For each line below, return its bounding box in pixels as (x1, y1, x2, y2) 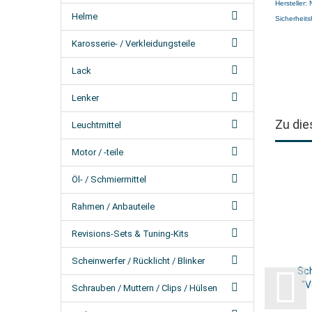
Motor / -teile (72, 147, 123, 157)
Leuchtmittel (72, 120, 121, 130)
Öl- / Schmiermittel (72, 174, 146, 185)
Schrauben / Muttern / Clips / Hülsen (72, 283, 217, 293)
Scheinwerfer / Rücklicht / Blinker (72, 256, 205, 266)
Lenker (72, 93, 99, 103)
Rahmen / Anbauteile (72, 201, 155, 212)
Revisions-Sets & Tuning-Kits (72, 228, 189, 239)
